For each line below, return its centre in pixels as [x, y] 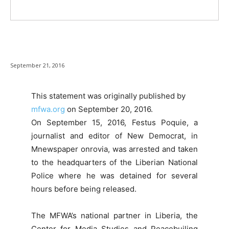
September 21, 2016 [37, 65]
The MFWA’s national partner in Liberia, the [114, 216]
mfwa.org [48, 109]
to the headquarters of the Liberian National [114, 163]
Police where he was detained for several [114, 176]
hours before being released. [84, 189]
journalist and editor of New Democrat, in [114, 136]
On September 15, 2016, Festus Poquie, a [114, 123]
